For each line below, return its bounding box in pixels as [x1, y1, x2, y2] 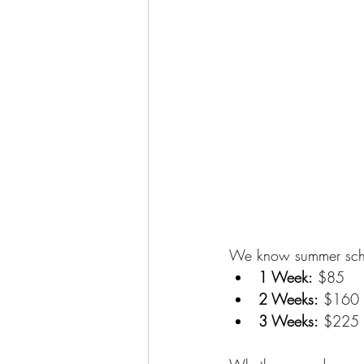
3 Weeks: [258, 311, 318, 331]
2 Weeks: [258, 289, 318, 309]
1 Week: [258, 267, 313, 287]
